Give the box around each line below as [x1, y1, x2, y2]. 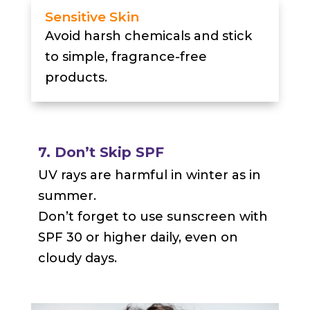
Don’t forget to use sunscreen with [37, 209, 268, 225]
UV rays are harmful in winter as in [37, 167, 261, 183]
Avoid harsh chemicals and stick [44, 28, 252, 44]
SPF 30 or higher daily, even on [37, 230, 238, 246]
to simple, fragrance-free [44, 49, 207, 65]
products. [44, 70, 107, 86]
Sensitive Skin [44, 9, 139, 26]
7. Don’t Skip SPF [37, 144, 164, 161]
